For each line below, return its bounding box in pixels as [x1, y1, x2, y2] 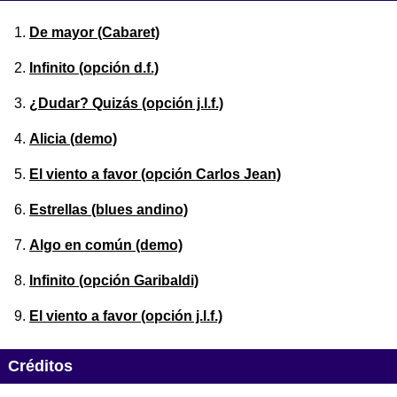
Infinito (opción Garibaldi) [29, 273, 198, 289]
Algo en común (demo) [29, 237, 183, 253]
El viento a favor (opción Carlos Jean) [29, 167, 281, 183]
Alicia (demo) [29, 131, 117, 147]
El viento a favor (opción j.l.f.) [29, 308, 222, 324]
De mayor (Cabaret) [29, 25, 160, 41]
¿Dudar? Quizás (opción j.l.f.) [29, 96, 223, 112]
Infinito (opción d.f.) [29, 60, 159, 76]
